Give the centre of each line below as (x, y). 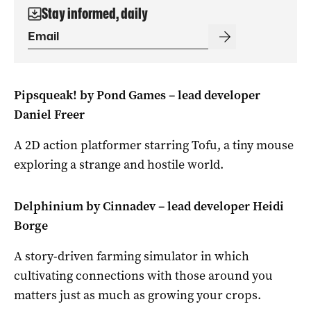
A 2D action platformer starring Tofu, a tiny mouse (154, 145)
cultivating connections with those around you (143, 275)
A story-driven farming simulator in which (132, 256)
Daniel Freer (49, 114)
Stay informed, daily (95, 13)
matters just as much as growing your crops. (137, 295)
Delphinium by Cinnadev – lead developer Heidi (149, 206)
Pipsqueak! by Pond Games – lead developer (137, 95)
